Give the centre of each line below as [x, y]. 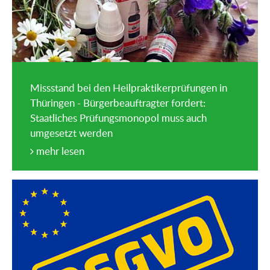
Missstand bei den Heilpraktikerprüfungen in [129, 88]
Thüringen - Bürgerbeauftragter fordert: [118, 103]
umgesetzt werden [71, 133]
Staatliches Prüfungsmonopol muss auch [118, 118]
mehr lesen [59, 151]
